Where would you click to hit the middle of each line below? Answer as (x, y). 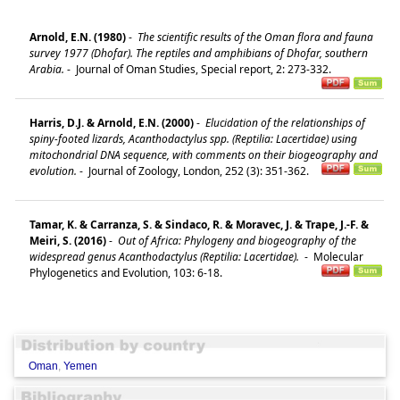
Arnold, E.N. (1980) (78, 37)
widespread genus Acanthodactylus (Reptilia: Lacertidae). (166, 256)
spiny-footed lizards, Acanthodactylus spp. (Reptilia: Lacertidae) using (193, 138)
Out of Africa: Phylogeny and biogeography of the (236, 240)
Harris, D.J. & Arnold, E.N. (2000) (112, 122)
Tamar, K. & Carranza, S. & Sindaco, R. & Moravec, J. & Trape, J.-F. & (199, 224)
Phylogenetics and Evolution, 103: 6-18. (129, 272)
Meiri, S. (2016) (68, 240)
